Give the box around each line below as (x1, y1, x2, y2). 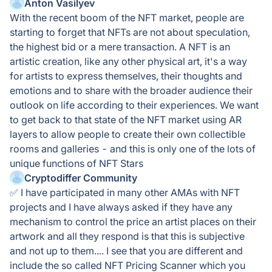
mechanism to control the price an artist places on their (10, 216, 256, 228)
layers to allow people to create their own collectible (10, 128, 245, 140)
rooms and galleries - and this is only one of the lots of (10, 143, 256, 155)
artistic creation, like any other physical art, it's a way (10, 55, 247, 67)
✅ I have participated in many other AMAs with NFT (10, 186, 240, 199)
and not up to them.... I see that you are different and (10, 245, 243, 257)
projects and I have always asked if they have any (10, 201, 233, 213)
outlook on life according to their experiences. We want (10, 99, 259, 111)
